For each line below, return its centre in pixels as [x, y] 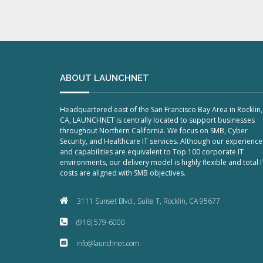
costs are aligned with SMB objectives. [123, 173]
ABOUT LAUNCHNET [104, 78]
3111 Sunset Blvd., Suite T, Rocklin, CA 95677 [149, 201]
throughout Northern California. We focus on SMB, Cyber [154, 131]
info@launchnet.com [108, 243]
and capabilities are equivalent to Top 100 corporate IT [152, 152]
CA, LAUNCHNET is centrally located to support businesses [157, 120]
